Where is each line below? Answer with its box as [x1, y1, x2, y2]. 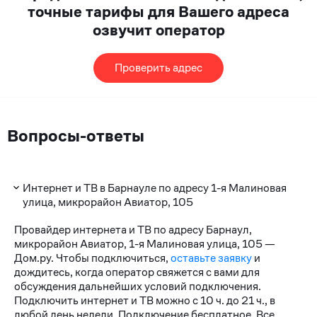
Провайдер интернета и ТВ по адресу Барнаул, [13, 221, 252, 237]
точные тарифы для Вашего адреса [28, 1, 289, 22]
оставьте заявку [170, 250, 252, 265]
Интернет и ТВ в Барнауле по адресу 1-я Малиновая [23, 180, 287, 195]
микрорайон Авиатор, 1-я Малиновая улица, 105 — [13, 236, 275, 251]
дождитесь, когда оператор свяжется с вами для [13, 264, 260, 279]
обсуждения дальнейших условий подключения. [13, 278, 261, 294]
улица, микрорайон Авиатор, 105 [23, 194, 194, 209]
